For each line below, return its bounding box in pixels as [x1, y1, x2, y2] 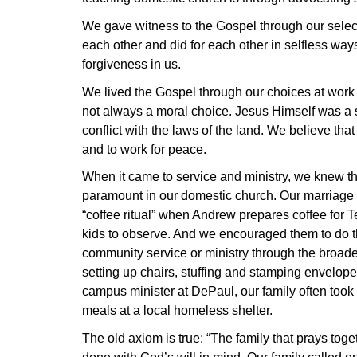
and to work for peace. [81, 142, 206, 156]
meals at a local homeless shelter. [81, 304, 273, 318]
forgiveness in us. [81, 57, 181, 72]
